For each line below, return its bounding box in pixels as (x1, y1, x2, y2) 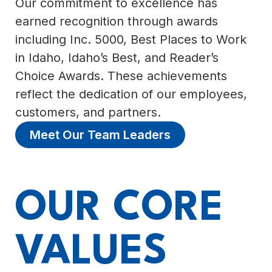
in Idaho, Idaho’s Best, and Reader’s (15, 50, 219, 65)
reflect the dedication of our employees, (15, 86, 247, 101)
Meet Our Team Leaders (30, 127, 171, 142)
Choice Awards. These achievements (15, 68, 227, 83)
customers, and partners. (15, 104, 161, 120)
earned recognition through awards (15, 13, 218, 29)
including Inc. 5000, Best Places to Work (15, 32, 246, 47)
